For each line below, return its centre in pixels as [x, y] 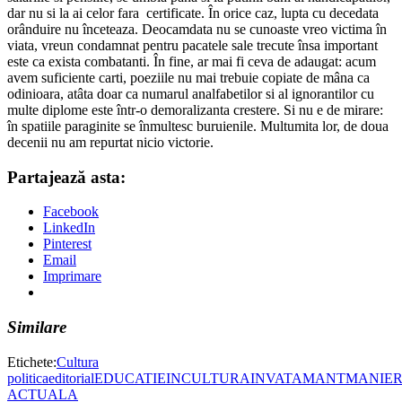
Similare [37, 327]
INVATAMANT [298, 378]
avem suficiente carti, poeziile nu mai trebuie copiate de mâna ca [188, 77]
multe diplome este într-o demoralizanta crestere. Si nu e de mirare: [195, 109]
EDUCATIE [130, 378]
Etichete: [32, 362]
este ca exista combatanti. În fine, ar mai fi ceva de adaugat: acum [192, 61]
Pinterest [67, 244]
